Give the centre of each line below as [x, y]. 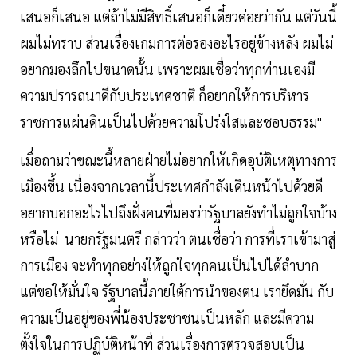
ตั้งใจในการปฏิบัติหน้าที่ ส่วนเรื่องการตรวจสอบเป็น [162, 343]
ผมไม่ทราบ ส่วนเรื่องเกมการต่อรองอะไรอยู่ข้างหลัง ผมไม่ [177, 42]
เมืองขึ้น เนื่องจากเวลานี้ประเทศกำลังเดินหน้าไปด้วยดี [171, 186]
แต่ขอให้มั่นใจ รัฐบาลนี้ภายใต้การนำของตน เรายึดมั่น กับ [177, 291]
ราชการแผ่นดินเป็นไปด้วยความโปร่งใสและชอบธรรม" [171, 121]
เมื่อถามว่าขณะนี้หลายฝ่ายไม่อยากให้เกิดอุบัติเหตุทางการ [178, 159]
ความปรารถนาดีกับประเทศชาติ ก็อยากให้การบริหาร [165, 95]
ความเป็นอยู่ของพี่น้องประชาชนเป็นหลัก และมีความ [167, 317]
